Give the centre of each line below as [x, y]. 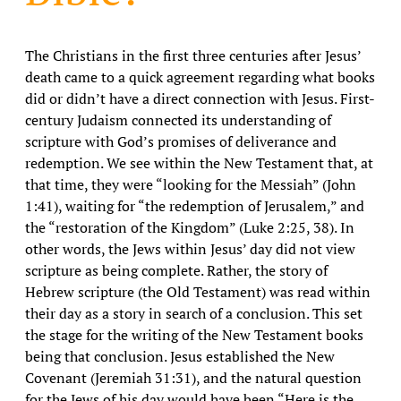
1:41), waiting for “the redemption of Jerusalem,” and [194, 206]
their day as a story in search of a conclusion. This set [193, 313]
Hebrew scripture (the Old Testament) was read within [197, 292]
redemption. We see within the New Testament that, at [199, 163]
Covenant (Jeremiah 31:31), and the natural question [193, 378]
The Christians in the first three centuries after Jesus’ [192, 55]
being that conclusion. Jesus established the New [179, 356]
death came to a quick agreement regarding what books [200, 77]
